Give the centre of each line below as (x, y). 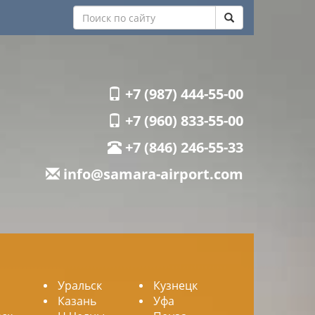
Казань (77, 301)
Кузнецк (175, 285)
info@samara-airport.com (152, 174)
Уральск (80, 285)
